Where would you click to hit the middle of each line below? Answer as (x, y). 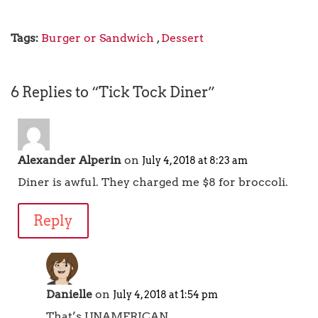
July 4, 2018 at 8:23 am (195, 160)
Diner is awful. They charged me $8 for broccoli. (153, 182)
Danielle (69, 294)
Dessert (182, 38)
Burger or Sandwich (98, 38)
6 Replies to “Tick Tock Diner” (113, 92)
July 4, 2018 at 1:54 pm (165, 295)
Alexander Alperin (70, 160)
